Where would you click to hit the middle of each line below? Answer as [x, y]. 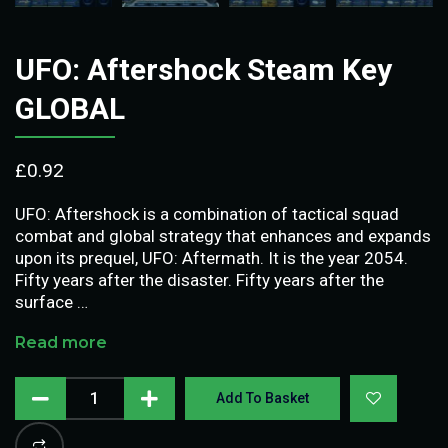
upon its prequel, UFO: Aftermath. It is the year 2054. [211, 257]
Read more [61, 342]
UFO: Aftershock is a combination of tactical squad [207, 213]
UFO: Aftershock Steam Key [203, 69]
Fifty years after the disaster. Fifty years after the [199, 279]
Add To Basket [263, 397]
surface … [51, 301]
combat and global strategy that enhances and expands [223, 235]
